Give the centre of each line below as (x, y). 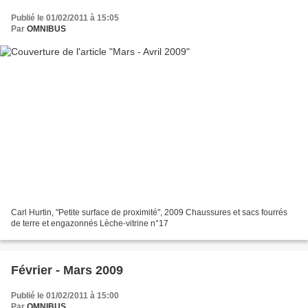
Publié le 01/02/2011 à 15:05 (65, 18)
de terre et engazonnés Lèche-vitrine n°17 (90, 224)
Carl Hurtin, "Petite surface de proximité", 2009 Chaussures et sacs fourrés (149, 213)
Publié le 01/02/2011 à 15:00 (65, 296)
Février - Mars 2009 (67, 271)
